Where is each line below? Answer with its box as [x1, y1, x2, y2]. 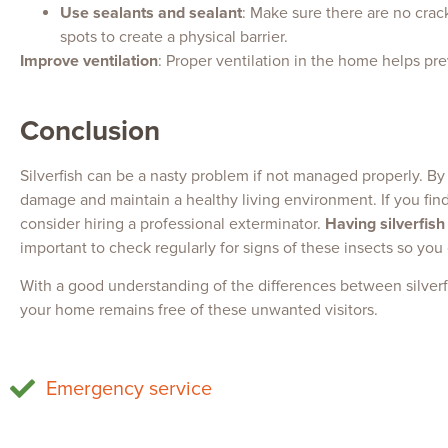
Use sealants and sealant [60, 2, 242, 23]
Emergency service [46, 376, 213, 401]
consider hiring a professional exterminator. [20, 214, 325, 235]
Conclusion [20, 114, 160, 149]
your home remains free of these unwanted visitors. [20, 300, 378, 321]
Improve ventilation [20, 50, 158, 71]
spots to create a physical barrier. [60, 26, 288, 47]
